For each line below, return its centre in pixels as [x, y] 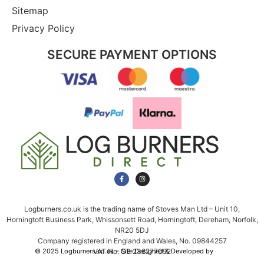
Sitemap [30, 11]
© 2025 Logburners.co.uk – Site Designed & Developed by [125, 251]
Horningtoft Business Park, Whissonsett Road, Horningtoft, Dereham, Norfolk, [132, 219]
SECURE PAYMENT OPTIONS [132, 55]
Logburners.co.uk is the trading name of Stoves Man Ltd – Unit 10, [132, 209]
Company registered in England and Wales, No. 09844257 [132, 240]
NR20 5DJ [132, 230]
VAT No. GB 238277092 [132, 251]
